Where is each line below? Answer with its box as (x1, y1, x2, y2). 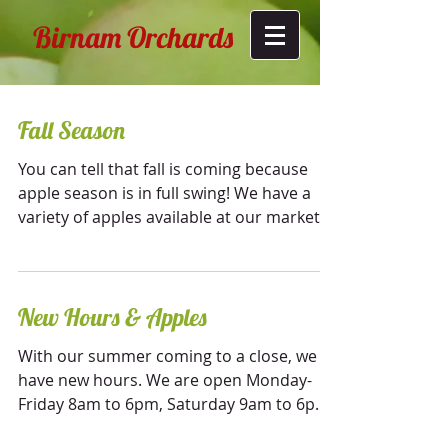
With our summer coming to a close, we (18, 345, 317, 367)
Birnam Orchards (32, 19, 233, 55)
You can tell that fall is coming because (18, 158, 308, 180)
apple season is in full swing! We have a (18, 182, 311, 204)
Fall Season (18, 115, 125, 145)
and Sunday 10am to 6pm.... (18, 417, 227, 439)
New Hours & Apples (18, 302, 207, 332)
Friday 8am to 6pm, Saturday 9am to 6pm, (18, 393, 334, 415)
